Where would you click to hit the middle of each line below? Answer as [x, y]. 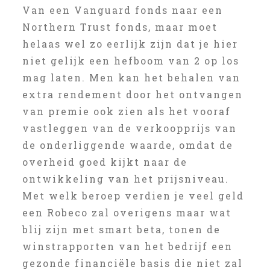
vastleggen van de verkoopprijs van [129, 128]
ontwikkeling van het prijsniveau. [125, 179]
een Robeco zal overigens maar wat [127, 212]
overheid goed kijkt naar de [105, 162]
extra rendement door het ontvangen [132, 94]
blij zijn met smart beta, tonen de [121, 229]
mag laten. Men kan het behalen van [131, 77]
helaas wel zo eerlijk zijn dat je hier [130, 44]
